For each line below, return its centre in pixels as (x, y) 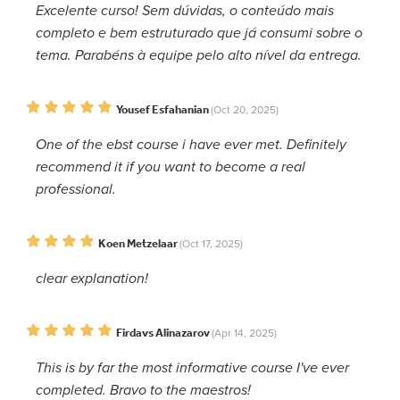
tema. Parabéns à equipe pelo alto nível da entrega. (199, 55)
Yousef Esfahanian (162, 109)
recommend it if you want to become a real (171, 167)
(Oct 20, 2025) (245, 109)
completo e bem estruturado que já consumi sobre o (199, 33)
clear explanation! (92, 278)
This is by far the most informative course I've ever (192, 367)
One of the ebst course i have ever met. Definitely (191, 144)
